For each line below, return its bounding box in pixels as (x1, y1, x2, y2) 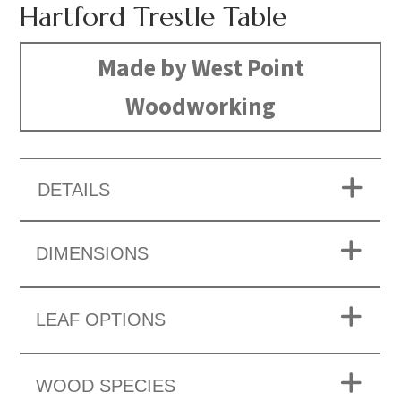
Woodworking (125, 90, 276, 122)
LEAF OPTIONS (36, 310, 166, 330)
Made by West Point (97, 52, 304, 83)
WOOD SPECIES (36, 376, 176, 397)
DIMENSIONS (36, 243, 149, 264)
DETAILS (38, 180, 111, 200)
